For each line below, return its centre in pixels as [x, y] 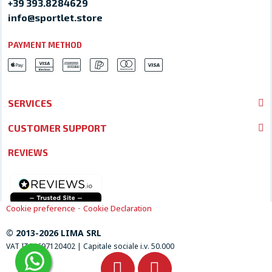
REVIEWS [28, 152]
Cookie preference [41, 208]
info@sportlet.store [55, 17]
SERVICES [30, 103]
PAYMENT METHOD [45, 45]
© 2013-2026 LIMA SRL [54, 233]
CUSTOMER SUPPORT [57, 127]
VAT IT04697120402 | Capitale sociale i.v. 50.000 [90, 246]
